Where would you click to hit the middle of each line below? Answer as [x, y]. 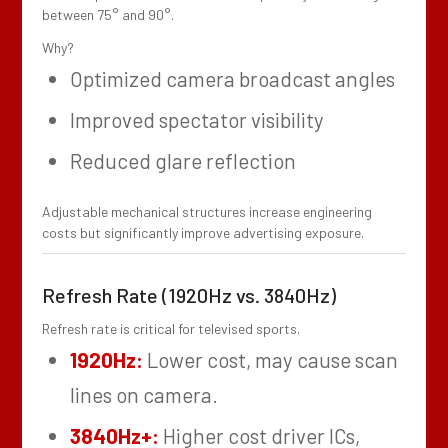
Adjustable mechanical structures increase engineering [207, 212]
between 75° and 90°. [108, 15]
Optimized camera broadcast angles [233, 79]
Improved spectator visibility [197, 120]
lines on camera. [144, 395]
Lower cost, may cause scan [271, 360]
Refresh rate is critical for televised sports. [171, 329]
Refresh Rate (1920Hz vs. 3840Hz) [189, 295]
